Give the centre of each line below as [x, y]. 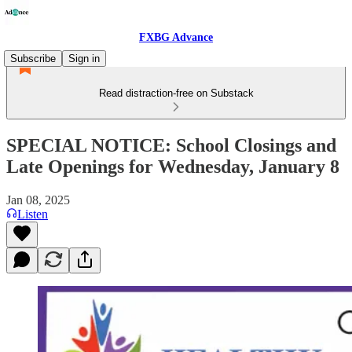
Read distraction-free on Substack [176, 93]
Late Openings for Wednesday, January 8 [173, 166]
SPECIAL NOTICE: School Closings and [171, 145]
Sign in [84, 59]
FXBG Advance [176, 37]
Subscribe [33, 59]
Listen [33, 214]
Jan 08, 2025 [38, 200]
